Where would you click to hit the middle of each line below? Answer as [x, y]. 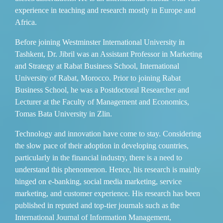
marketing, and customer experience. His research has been [108, 193]
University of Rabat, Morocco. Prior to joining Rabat [98, 78]
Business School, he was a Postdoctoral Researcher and [102, 90]
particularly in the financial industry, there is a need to [99, 157]
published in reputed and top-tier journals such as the [97, 205]
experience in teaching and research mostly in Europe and [105, 10]
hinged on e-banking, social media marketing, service [98, 181]
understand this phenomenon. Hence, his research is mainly [108, 169]
